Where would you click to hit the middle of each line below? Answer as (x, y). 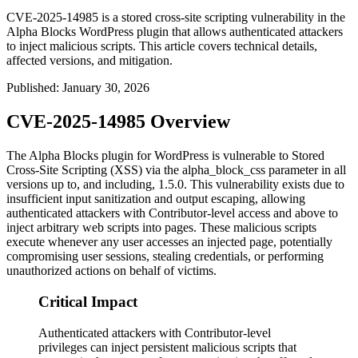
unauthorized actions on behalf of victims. (111, 271)
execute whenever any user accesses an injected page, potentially (169, 242)
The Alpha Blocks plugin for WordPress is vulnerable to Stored (165, 156)
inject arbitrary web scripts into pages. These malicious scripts (161, 228)
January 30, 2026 (106, 88)
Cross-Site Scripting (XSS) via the (94, 170)
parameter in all (306, 170)
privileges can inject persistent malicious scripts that (167, 347)
